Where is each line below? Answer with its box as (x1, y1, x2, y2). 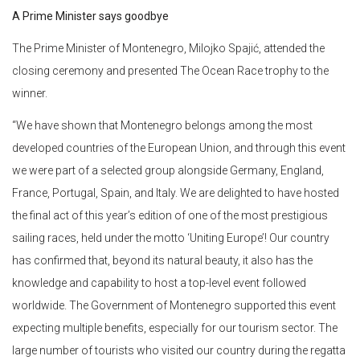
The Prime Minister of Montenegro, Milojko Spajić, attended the (12, 42, 325, 55)
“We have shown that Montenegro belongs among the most (12, 119, 313, 133)
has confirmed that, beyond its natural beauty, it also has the (12, 254, 313, 268)
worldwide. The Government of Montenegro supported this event (12, 299, 336, 313)
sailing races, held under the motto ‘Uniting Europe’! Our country (12, 231, 329, 245)
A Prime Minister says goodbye (12, 10, 169, 23)
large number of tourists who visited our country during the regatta (12, 344, 346, 358)
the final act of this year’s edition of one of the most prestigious (12, 209, 328, 223)
